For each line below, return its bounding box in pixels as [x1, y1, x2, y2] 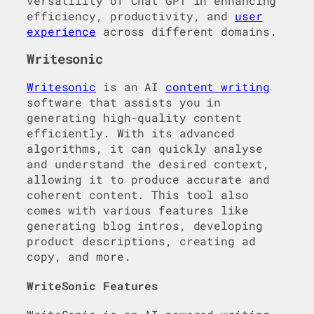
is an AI [96, 78, 166, 94]
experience [27, 23, 97, 39]
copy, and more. [27, 248, 131, 264]
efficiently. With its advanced [27, 125, 235, 140]
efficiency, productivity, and [27, 8, 235, 23]
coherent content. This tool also [27, 186, 249, 202]
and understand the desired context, [27, 156, 270, 171]
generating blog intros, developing [27, 217, 263, 233]
